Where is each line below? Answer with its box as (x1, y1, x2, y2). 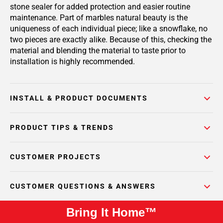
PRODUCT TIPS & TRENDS (10, 123, 114, 131)
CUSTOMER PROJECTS (10, 153, 101, 161)
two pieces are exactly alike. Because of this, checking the (10, 35, 212, 44)
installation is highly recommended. (10, 57, 135, 66)
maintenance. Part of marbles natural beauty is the (10, 13, 188, 22)
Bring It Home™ (66, 206, 157, 219)
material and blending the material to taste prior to (10, 46, 186, 55)
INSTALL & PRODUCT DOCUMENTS (10, 94, 148, 102)
